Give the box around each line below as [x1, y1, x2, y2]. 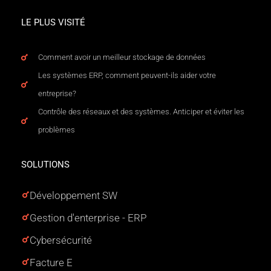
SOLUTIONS [21, 158, 70, 170]
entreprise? [38, 88, 76, 98]
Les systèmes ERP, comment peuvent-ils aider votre [38, 70, 216, 80]
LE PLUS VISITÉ [21, 16, 85, 28]
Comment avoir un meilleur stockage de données [38, 52, 206, 62]
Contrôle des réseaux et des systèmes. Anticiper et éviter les [38, 106, 244, 116]
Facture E [30, 256, 73, 269]
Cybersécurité [30, 233, 92, 246]
